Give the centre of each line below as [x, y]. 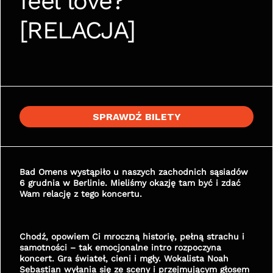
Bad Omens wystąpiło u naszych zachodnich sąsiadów [134, 172]
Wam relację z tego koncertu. [81, 194]
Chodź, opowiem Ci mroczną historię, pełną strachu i [132, 236]
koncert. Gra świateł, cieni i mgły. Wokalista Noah [124, 258]
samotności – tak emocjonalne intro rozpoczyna [120, 247]
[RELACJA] [77, 30]
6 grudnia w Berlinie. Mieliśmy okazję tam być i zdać [130, 183]
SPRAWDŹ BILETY [136, 117]
